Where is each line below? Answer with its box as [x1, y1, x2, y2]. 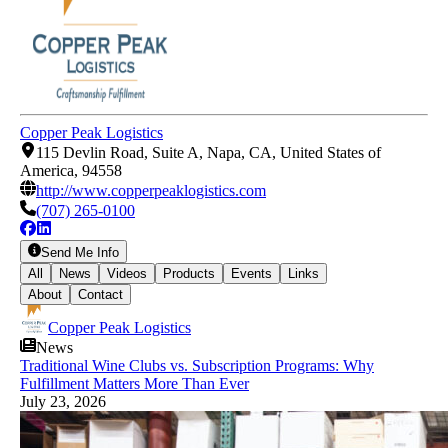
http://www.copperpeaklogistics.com [36, 182, 266, 200]
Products [163, 265, 215, 281]
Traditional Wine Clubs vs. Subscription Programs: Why [20, 356, 374, 374]
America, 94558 [20, 162, 122, 180]
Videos [107, 265, 147, 281]
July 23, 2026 [20, 392, 106, 410]
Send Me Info [41, 244, 120, 260]
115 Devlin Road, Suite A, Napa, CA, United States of [36, 144, 381, 162]
